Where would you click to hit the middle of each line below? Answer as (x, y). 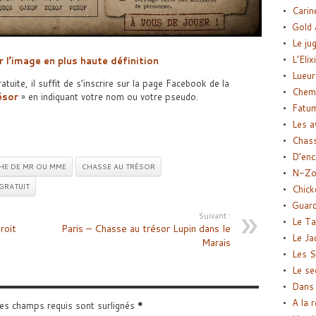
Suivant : (214, 216)
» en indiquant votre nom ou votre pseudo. (108, 97)
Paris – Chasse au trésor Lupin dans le (146, 229)
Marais (216, 243)
